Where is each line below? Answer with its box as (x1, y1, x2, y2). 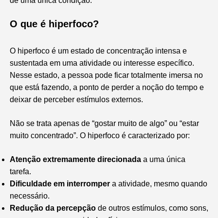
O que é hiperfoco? (10, 18, 99, 29)
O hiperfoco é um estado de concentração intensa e (10, 46, 187, 55)
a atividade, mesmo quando (110, 179, 207, 188)
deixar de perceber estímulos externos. (10, 95, 143, 104)
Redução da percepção (10, 203, 96, 212)
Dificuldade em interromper (10, 179, 110, 188)
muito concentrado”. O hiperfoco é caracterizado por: (10, 131, 190, 140)
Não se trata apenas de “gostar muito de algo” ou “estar (10, 119, 199, 127)
